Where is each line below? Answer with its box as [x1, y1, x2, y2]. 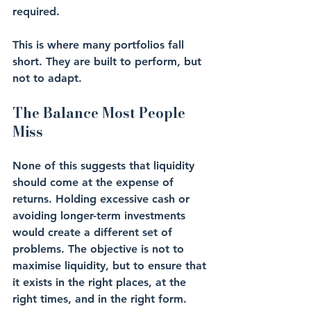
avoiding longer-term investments [12, 209, 189, 222]
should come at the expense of [12, 176, 177, 189]
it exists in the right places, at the [12, 276, 190, 289]
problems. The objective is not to [12, 242, 187, 255]
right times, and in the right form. [12, 292, 187, 305]
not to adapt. [12, 72, 82, 85]
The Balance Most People [12, 102, 189, 124]
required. [12, 5, 60, 18]
